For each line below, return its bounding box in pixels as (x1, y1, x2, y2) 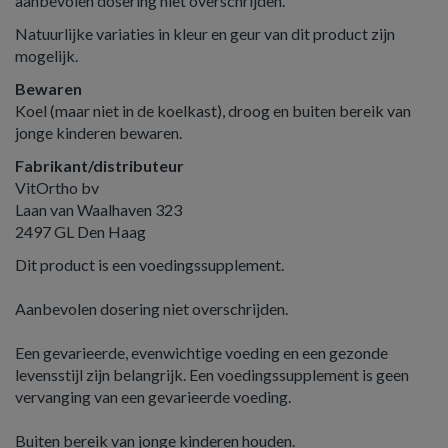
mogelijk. (15, 46, 78, 65)
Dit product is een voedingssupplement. (15, 255, 284, 274)
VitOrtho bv (15, 178, 99, 197)
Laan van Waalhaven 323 (15, 200, 182, 219)
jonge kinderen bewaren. (15, 123, 182, 142)
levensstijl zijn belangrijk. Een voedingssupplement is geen (15, 365, 409, 384)
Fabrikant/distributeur (15, 156, 184, 175)
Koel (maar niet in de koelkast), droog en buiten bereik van (15, 101, 411, 120)
